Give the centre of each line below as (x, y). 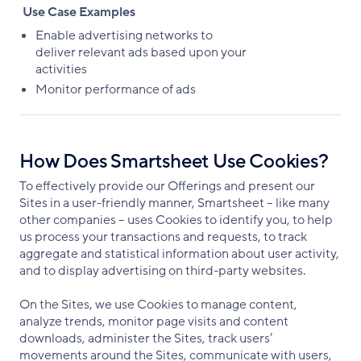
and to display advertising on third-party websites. (162, 271)
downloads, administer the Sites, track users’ (146, 338)
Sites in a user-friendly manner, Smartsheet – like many (174, 203)
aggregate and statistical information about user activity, (179, 254)
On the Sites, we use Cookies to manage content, (158, 305)
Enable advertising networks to (124, 35)
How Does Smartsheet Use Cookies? (174, 162)
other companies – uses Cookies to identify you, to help (176, 220)
